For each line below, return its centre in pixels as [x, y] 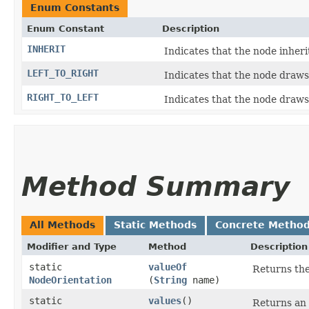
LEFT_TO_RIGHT [63, 73]
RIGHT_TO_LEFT [63, 98]
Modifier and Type [72, 247]
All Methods [62, 225]
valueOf [168, 267]
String [170, 280]
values [165, 301]
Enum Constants [75, 8]
